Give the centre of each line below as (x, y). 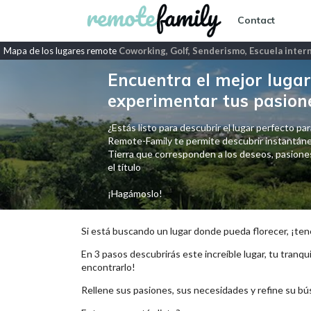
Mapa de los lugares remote (61, 51)
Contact (256, 20)
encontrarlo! (108, 267)
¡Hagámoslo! (135, 193)
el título (124, 167)
